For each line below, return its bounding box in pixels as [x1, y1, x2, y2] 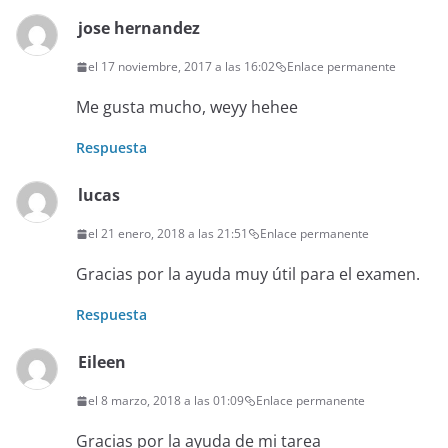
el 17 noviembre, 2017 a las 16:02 [88, 58, 275, 76]
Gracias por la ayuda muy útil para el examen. [76, 263, 420, 286]
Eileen [78, 351, 126, 374]
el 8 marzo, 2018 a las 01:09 [88, 392, 244, 410]
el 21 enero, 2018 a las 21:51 [88, 225, 248, 243]
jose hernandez [78, 17, 200, 40]
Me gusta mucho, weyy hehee [76, 96, 298, 119]
